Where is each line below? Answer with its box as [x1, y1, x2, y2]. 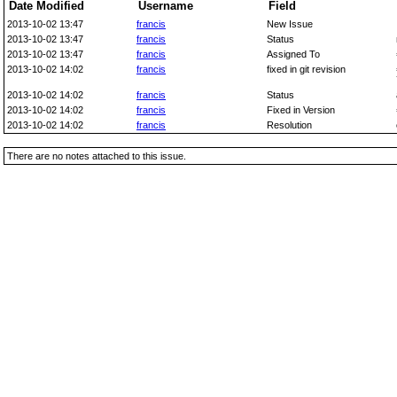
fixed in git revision [267, 64, 346, 74]
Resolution [267, 120, 312, 130]
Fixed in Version [267, 105, 335, 115]
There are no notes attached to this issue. [7, 151, 186, 161]
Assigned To [267, 49, 320, 59]
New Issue [267, 19, 313, 29]
